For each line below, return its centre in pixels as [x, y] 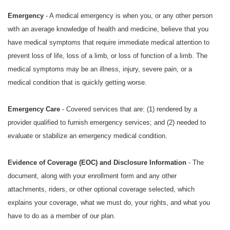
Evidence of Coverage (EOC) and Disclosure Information [97, 163]
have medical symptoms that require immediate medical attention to [109, 43]
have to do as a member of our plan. [62, 216]
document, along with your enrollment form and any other [92, 176]
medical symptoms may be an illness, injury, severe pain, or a [100, 69]
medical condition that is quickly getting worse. [77, 83]
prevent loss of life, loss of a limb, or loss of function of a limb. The [108, 56]
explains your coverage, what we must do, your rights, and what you [109, 203]
